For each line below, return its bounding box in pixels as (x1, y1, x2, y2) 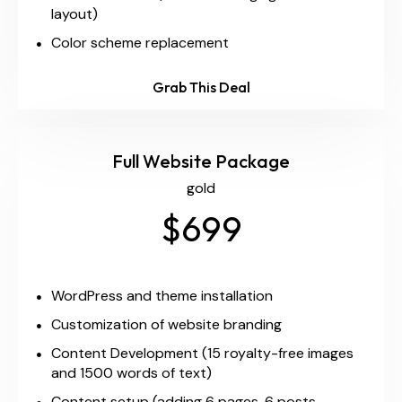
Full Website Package (112, 150, 290, 173)
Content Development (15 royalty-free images (51, 344, 354, 363)
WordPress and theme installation (51, 286, 273, 306)
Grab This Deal (152, 78, 250, 97)
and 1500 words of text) (51, 363, 212, 383)
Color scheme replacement (51, 33, 229, 53)
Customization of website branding (51, 315, 282, 335)
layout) (51, 4, 98, 24)
